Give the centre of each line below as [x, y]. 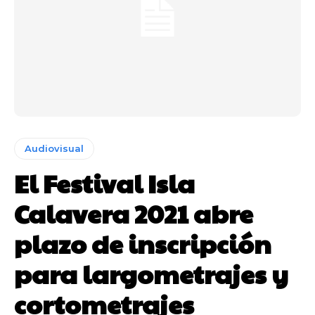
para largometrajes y [151, 274]
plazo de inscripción [143, 244]
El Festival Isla [104, 183]
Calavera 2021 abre [134, 213]
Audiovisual [54, 149]
